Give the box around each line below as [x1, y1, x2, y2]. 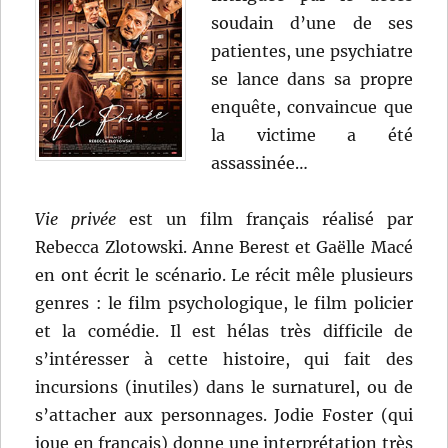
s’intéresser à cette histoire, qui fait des [35, 349, 413, 370]
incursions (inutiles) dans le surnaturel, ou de [35, 377, 413, 398]
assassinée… [211, 153, 309, 174]
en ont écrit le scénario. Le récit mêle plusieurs [35, 265, 413, 286]
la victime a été [211, 125, 413, 146]
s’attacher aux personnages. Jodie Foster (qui [35, 405, 413, 426]
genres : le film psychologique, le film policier [35, 293, 413, 314]
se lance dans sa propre [211, 69, 413, 90]
